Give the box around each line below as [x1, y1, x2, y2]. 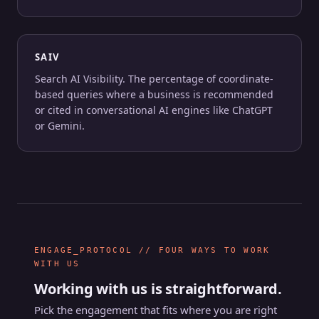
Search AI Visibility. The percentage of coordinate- [35, 72, 273, 85]
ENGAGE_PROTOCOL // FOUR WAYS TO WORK [34, 246, 271, 255]
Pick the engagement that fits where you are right [34, 303, 277, 317]
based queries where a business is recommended [35, 88, 273, 101]
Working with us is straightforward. [34, 279, 282, 298]
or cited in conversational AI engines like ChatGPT [35, 103, 273, 117]
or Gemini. [35, 119, 85, 132]
